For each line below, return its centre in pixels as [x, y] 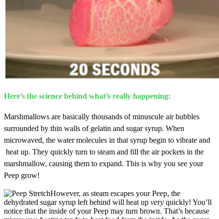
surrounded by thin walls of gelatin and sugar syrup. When [94, 128]
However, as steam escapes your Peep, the [115, 193]
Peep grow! [23, 175]
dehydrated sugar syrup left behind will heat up [77, 202]
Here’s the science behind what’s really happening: [87, 96]
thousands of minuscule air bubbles [145, 116]
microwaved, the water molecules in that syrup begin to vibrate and [107, 140]
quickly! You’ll [189, 202]
